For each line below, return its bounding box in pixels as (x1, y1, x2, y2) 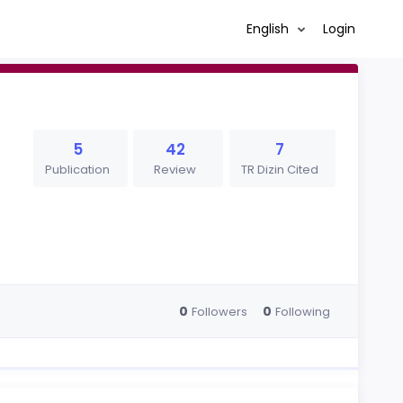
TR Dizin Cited (240, 161, 318, 178)
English (246, 19, 292, 38)
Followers (191, 302, 247, 320)
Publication (45, 161, 110, 178)
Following (274, 302, 330, 320)
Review (154, 161, 197, 178)
